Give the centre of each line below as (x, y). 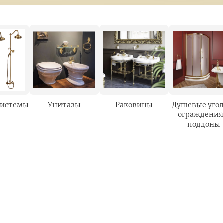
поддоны (204, 124)
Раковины (134, 105)
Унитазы (64, 105)
